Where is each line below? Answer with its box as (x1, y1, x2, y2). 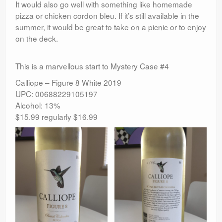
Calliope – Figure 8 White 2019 (15, 77, 121, 88)
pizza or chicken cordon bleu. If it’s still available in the (15, 10, 199, 21)
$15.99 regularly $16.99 (15, 111, 98, 122)
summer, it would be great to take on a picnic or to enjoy (15, 21, 206, 33)
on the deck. (15, 33, 58, 44)
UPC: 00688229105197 (15, 88, 98, 100)
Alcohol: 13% (15, 100, 60, 111)
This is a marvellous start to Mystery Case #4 (15, 60, 169, 72)
